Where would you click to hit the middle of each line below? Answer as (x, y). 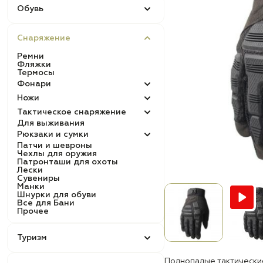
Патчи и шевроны (55, 146)
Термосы (36, 73)
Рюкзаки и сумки (53, 134)
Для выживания (51, 123)
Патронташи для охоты (68, 162)
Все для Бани (46, 203)
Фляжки (34, 65)
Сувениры (38, 178)
